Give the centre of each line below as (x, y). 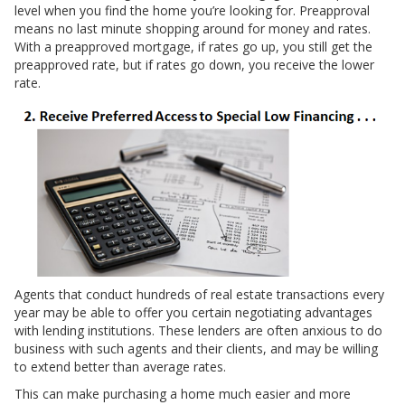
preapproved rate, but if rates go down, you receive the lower (194, 65)
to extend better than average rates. (120, 367)
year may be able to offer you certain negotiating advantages (193, 313)
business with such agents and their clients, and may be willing (196, 349)
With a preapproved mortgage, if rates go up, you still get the (193, 47)
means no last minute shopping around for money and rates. (193, 29)
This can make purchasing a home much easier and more (183, 394)
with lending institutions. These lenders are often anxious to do (198, 331)
